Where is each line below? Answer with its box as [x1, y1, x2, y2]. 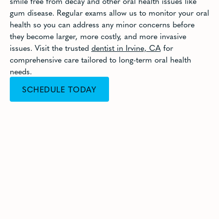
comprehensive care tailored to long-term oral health [9, 53, 191, 65]
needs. [9, 65, 32, 76]
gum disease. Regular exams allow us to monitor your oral [9, 6, 209, 18]
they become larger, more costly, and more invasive [9, 30, 186, 41]
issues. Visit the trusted [9, 42, 91, 53]
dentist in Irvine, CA [91, 42, 161, 53]
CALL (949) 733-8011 [22, 109, 99, 120]
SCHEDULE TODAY [22, 84, 97, 95]
